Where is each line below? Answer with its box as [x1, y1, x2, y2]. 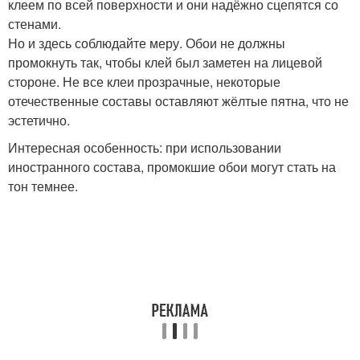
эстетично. [8, 111, 70, 130]
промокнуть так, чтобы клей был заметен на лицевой [8, 53, 322, 72]
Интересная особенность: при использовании [8, 138, 281, 157]
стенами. [8, 14, 61, 34]
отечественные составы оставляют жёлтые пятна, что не [8, 92, 349, 111]
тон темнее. [8, 177, 78, 196]
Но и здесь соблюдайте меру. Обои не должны [8, 34, 285, 53]
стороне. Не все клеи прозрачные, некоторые [8, 72, 280, 92]
